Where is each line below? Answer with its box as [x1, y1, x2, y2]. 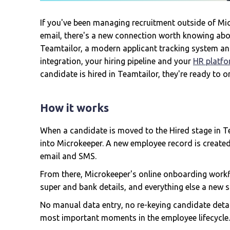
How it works [40, 101, 109, 114]
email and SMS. [40, 151, 97, 161]
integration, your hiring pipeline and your [40, 56, 193, 66]
